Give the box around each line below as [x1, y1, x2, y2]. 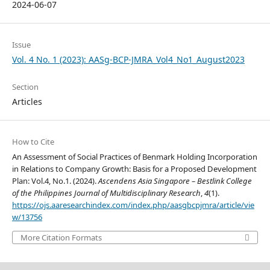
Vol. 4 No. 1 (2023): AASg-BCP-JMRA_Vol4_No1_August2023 [11, 54, 245, 66]
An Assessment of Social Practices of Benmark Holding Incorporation [11, 151, 257, 163]
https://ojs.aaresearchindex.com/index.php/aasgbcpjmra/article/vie [11, 199, 254, 211]
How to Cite [11, 136, 54, 148]
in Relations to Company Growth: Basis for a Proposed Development [11, 163, 257, 175]
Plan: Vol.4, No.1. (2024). [11, 175, 98, 187]
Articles [11, 96, 42, 108]
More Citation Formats [20, 232, 102, 243]
